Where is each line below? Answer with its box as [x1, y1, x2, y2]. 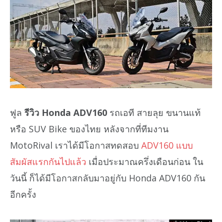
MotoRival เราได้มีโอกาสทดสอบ [10, 139, 141, 152]
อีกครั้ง [10, 188, 36, 201]
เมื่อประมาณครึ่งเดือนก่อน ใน [86, 156, 203, 168]
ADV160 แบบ [141, 139, 193, 152]
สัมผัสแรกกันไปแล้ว [10, 156, 86, 168]
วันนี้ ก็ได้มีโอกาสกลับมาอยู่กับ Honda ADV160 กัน [10, 172, 205, 184]
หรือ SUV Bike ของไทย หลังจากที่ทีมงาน [10, 123, 168, 135]
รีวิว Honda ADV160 [24, 107, 107, 119]
